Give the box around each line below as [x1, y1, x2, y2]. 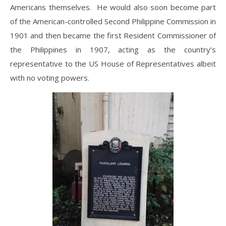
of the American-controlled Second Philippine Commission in [10, 16, 216, 27]
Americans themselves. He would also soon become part [10, 2, 216, 13]
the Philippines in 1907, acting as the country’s [10, 44, 216, 55]
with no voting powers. [10, 73, 89, 83]
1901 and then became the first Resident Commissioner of [10, 30, 216, 41]
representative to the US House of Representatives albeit [10, 59, 216, 69]
